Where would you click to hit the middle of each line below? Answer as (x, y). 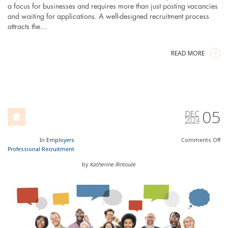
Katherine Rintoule (112, 165)
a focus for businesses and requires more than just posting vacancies (112, 7)
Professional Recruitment (41, 150)
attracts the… (27, 27)
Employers (60, 140)
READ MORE (188, 53)
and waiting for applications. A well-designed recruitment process (108, 17)
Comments (197, 140)
